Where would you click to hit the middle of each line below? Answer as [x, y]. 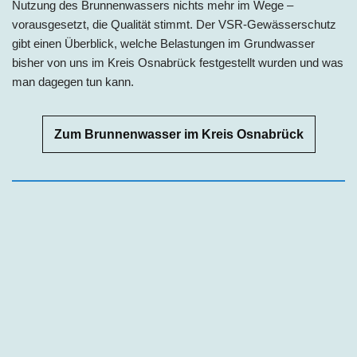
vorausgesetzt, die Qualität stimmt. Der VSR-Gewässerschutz [174, 24]
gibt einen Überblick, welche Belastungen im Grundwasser [163, 43]
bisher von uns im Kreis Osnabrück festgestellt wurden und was [178, 62]
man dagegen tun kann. [73, 81]
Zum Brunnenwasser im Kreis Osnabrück [178, 134]
